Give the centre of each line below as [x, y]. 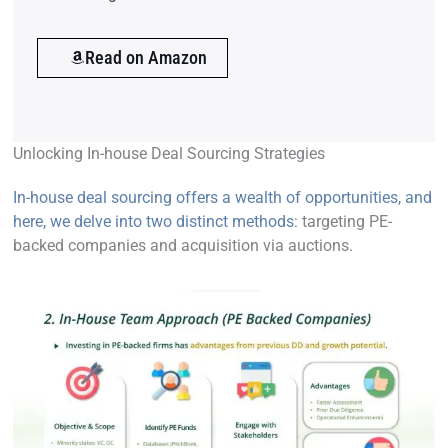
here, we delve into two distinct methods [153, 221]
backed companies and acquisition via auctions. [183, 245]
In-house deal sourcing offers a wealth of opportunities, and [222, 197]
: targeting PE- [343, 221]
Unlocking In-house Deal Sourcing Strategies [169, 153]
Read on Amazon [146, 57]
